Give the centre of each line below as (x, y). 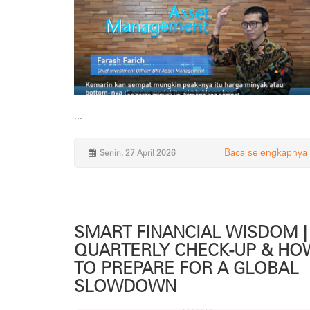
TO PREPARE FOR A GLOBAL (186, 268)
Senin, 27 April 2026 (138, 153)
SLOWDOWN (125, 286)
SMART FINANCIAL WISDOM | (190, 232)
